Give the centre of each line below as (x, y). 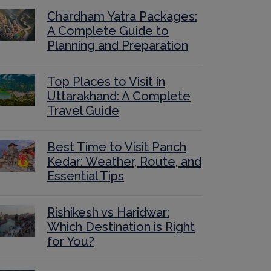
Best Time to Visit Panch (117, 147)
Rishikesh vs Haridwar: (108, 213)
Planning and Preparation (118, 46)
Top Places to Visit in (106, 82)
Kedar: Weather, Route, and (124, 162)
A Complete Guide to (108, 31)
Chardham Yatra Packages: (122, 17)
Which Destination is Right (121, 227)
